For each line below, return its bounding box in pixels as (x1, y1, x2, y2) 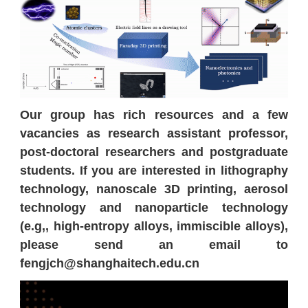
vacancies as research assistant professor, (20, 126, 288, 141)
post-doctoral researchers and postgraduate (20, 145, 288, 159)
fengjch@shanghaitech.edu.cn (20, 256, 199, 271)
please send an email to (20, 238, 288, 252)
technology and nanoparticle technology (20, 201, 288, 215)
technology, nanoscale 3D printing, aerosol (20, 182, 288, 197)
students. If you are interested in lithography (20, 164, 288, 178)
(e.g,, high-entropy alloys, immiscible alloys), (20, 219, 288, 234)
